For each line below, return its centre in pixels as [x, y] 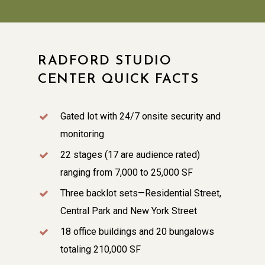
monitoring [82, 134]
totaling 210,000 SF [101, 249]
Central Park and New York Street [129, 211]
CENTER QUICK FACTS [118, 79]
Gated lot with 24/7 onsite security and [140, 116]
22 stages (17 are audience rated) [130, 154]
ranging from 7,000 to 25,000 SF [127, 172]
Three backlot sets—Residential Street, [141, 193]
